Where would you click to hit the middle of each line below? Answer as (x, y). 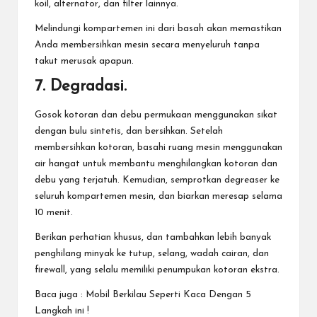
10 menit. (54, 212)
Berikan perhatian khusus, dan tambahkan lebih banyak (153, 237)
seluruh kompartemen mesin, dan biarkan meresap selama (158, 196)
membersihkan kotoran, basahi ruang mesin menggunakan (158, 147)
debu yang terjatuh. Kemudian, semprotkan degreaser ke (157, 180)
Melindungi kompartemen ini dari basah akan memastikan (158, 29)
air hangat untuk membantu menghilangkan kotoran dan (156, 163)
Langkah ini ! (62, 311)
